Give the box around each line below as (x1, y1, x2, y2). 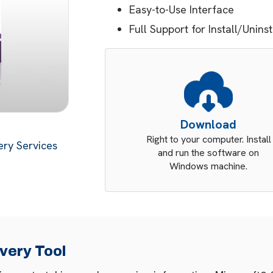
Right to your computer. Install (146, 133, 271, 146)
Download (180, 116, 237, 132)
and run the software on (158, 146, 260, 159)
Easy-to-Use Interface (129, 2, 235, 16)
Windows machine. (169, 160, 248, 172)
